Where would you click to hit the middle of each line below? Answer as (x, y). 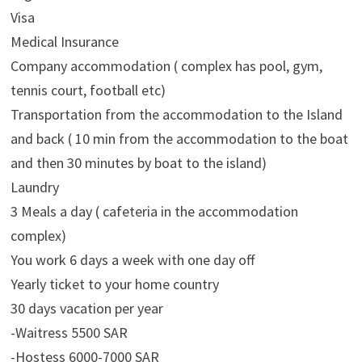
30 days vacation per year (86, 308)
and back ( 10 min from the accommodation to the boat (179, 139)
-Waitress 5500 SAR (69, 333)
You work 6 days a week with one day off (132, 260)
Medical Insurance (64, 42)
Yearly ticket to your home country (114, 284)
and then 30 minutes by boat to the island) (138, 163)
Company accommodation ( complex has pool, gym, (166, 66)
